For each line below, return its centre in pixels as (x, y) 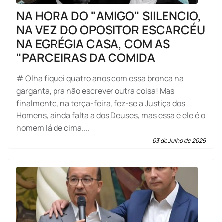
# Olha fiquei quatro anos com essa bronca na (100, 78)
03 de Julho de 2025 (179, 140)
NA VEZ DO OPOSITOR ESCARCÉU (111, 29)
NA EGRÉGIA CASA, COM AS (93, 43)
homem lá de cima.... (53, 128)
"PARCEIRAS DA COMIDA (86, 57)
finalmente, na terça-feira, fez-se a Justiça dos (101, 103)
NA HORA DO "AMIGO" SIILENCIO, (109, 15)
